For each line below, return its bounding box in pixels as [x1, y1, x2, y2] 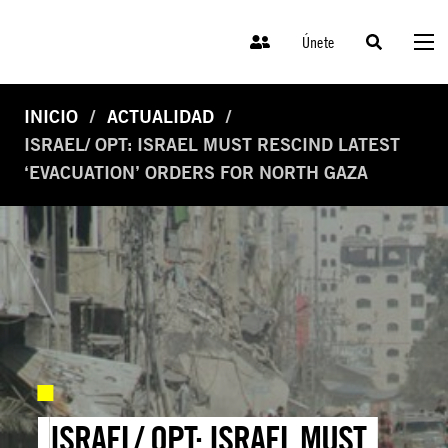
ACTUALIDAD [107, 106, 214, 128]
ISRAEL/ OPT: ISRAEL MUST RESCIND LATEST [24, 134, 400, 156]
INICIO [24, 106, 78, 128]
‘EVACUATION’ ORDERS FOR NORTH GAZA [24, 162, 368, 184]
